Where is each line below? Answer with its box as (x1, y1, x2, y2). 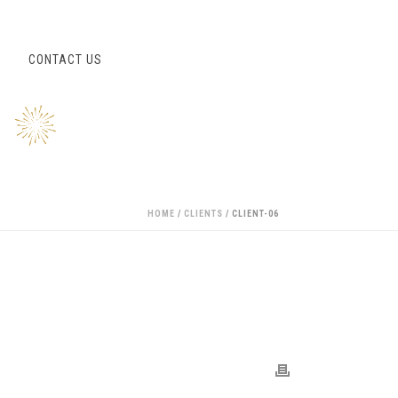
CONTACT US (28, 52, 102, 67)
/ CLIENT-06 (223, 209, 279, 219)
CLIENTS (184, 209, 223, 219)
